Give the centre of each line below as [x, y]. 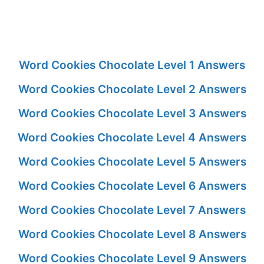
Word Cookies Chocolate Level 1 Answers [132, 65]
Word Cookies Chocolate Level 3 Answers [132, 113]
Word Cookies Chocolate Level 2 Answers [132, 89]
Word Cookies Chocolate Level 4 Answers [132, 137]
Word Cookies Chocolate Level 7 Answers [132, 210]
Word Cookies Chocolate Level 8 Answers [132, 234]
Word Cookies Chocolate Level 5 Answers [132, 161]
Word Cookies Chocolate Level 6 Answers [132, 186]
